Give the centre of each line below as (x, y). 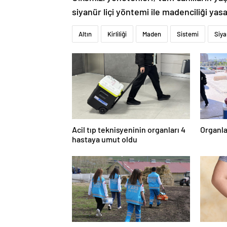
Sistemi (188, 34)
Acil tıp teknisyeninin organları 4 (129, 130)
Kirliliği (117, 34)
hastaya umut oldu (105, 139)
